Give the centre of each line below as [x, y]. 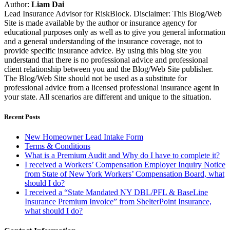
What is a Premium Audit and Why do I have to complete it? [122, 156]
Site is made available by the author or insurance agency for [100, 23]
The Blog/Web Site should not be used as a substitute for [95, 78]
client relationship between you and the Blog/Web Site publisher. [109, 69]
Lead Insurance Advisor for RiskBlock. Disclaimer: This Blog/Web [113, 13]
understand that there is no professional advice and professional [106, 60]
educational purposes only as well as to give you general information [115, 32]
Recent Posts [22, 117]
